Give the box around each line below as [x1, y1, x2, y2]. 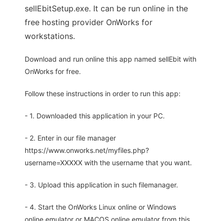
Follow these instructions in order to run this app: [25, 89, 181, 98]
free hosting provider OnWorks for [25, 17, 152, 27]
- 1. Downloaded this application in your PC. [25, 111, 165, 120]
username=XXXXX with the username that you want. [25, 158, 192, 167]
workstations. [25, 31, 75, 41]
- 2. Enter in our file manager [25, 134, 116, 142]
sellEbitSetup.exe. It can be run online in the [25, 3, 188, 13]
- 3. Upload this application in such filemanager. [25, 181, 178, 189]
